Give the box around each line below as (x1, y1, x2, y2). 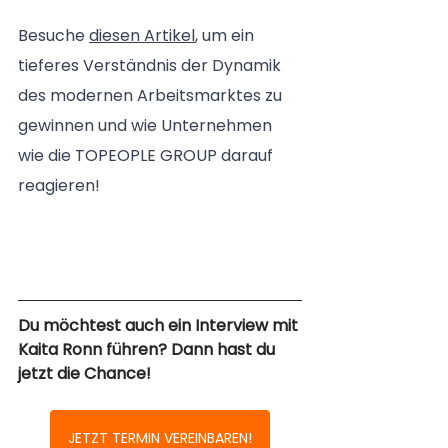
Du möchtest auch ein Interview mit (18, 314, 302, 338)
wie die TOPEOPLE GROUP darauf (18, 144, 277, 168)
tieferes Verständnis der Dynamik (18, 54, 285, 78)
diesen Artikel (89, 24, 195, 48)
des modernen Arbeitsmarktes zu (18, 84, 286, 108)
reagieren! (18, 174, 100, 198)
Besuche (18, 24, 89, 48)
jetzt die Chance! (18, 362, 151, 386)
